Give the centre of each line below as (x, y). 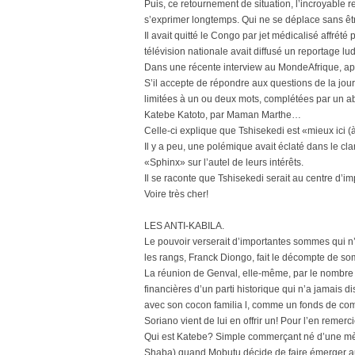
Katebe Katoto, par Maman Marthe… (223, 115)
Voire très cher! (176, 194)
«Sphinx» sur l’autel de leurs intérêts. (224, 162)
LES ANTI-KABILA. (184, 226)
